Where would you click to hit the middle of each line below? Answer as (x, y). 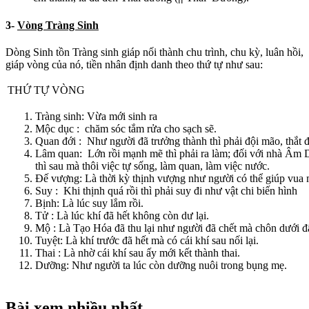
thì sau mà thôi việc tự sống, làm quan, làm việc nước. (152, 166)
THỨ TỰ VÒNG (46, 90)
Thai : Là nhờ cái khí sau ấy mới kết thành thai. (138, 252)
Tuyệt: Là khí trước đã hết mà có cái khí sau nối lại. (147, 240)
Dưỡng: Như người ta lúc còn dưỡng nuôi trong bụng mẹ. (161, 265)
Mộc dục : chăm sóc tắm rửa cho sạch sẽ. (126, 128)
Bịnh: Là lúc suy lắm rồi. (89, 203)
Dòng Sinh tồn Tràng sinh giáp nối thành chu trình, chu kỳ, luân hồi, (154, 52)
